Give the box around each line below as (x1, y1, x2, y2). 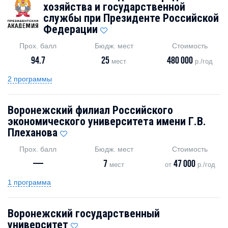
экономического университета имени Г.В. (8, 115, 206, 128)
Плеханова (8, 126, 58, 139)
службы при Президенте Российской (43, 11, 219, 24)
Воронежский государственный (8, 207, 160, 220)
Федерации (43, 22, 98, 36)
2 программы (8, 74, 52, 83)
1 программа (8, 178, 51, 186)
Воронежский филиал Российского (8, 103, 173, 117)
